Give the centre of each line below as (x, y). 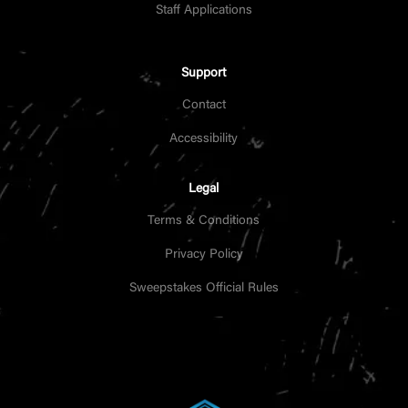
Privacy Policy (204, 255)
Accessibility (204, 139)
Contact (204, 105)
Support (204, 73)
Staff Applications (204, 10)
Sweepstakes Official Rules (204, 288)
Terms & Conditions (204, 221)
